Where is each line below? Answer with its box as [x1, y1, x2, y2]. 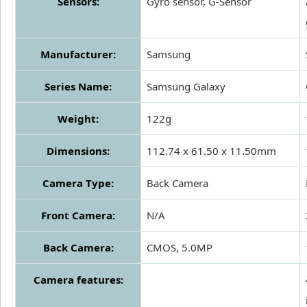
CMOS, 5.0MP [147, 241, 212, 255]
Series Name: [45, 79, 112, 94]
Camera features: [33, 273, 123, 287]
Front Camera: [41, 208, 115, 223]
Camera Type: [42, 176, 114, 191]
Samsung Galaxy [147, 79, 225, 94]
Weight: [58, 112, 99, 126]
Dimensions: [47, 144, 110, 158]
